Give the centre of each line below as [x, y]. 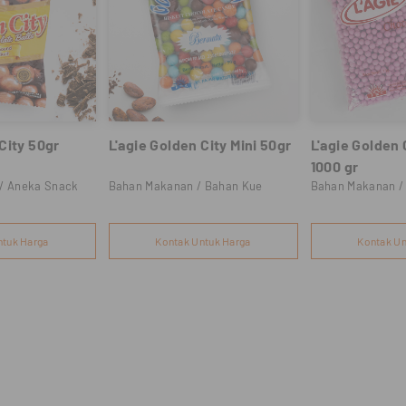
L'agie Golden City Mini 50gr [200, 145]
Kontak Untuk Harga [203, 241]
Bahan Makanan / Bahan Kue [185, 186]
